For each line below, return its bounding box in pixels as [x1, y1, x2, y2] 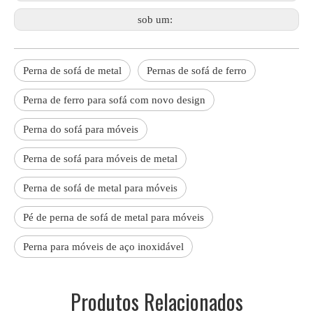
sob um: [138, 14, 175, 25]
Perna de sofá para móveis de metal [23, 153, 177, 164]
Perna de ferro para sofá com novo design [23, 94, 205, 105]
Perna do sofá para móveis [23, 124, 138, 135]
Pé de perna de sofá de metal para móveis [23, 212, 204, 223]
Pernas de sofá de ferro [147, 65, 247, 76]
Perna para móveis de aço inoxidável [23, 241, 184, 252]
